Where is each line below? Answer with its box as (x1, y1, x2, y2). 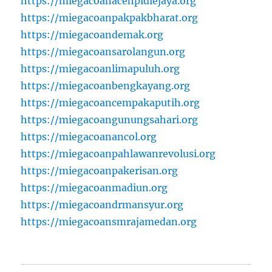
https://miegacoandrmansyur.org (21, 199, 184, 211)
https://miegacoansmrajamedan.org (21, 216, 197, 228)
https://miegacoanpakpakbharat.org (21, 12, 199, 24)
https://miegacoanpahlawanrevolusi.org (21, 148, 216, 160)
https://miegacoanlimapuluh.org (21, 63, 180, 75)
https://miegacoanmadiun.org (21, 182, 168, 194)
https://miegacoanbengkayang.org (21, 80, 191, 92)
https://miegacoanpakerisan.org (21, 165, 178, 177)
